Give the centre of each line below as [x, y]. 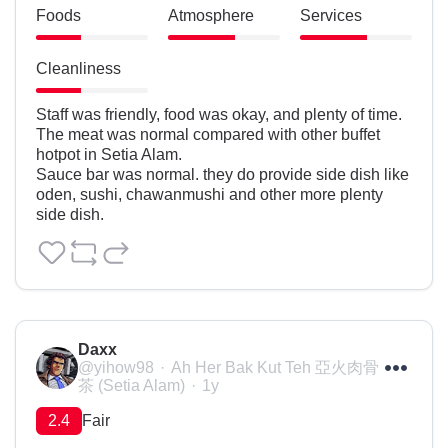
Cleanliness [78, 69]
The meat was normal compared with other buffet [208, 135]
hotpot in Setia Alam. [109, 155]
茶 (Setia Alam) [131, 386]
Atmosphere [211, 16]
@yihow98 [116, 368]
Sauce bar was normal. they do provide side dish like [222, 175]
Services [331, 16]
